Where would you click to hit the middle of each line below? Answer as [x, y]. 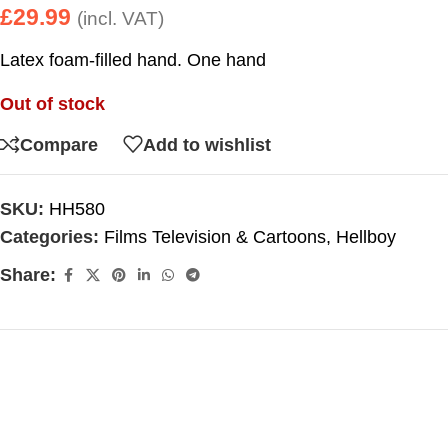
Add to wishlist [207, 144]
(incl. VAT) [120, 18]
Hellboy [366, 237]
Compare [59, 144]
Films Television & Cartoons [215, 237]
